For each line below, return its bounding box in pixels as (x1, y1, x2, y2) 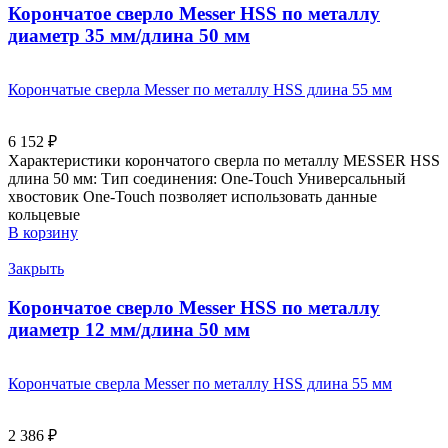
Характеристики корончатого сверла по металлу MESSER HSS (8, 152, 440, 170)
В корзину (8, 224, 78, 242)
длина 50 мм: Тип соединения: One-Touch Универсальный (8, 170, 406, 188)
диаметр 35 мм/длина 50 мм (8, 25, 250, 47)
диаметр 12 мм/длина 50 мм (8, 318, 250, 340)
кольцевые (8, 206, 80, 224)
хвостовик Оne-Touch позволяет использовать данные (8, 188, 377, 206)
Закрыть (8, 260, 64, 278)
